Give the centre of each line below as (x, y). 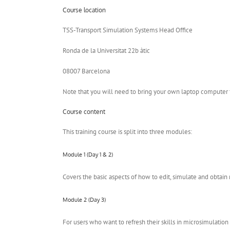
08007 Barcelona (86, 71)
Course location (84, 10)
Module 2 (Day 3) (84, 199)
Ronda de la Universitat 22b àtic (106, 50)
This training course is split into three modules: (127, 131)
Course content (84, 111)
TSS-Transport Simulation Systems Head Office (128, 30)
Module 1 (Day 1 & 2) (88, 154)
